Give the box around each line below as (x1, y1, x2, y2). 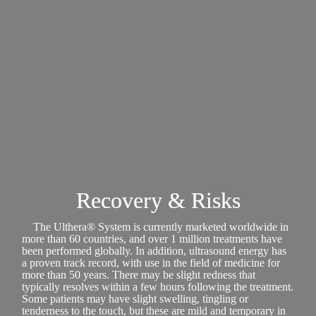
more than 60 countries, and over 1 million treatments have (22, 233, 283, 245)
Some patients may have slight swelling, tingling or (22, 293, 249, 305)
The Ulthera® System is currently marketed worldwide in (33, 221, 289, 233)
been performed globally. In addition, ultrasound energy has (22, 245, 287, 257)
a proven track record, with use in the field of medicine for (22, 257, 281, 269)
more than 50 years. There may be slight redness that (22, 269, 256, 281)
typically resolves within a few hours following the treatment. (22, 281, 294, 293)
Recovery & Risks (75, 188, 241, 214)
